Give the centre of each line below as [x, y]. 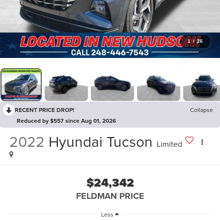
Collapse [202, 110]
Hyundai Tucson [100, 141]
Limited [169, 144]
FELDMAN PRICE [110, 196]
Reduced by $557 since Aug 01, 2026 [66, 120]
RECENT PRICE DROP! [44, 110]
